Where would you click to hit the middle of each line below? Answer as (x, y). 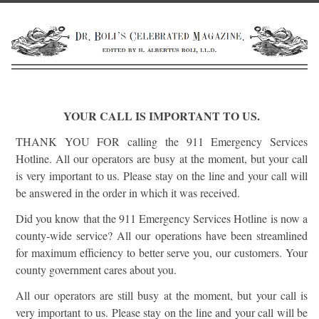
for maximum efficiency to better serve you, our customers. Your (162, 252)
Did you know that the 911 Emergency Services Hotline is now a (162, 218)
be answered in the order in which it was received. (128, 193)
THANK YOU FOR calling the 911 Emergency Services (162, 141)
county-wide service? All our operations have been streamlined (162, 235)
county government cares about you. (96, 270)
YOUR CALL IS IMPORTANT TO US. (162, 116)
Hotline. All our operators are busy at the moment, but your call (162, 158)
